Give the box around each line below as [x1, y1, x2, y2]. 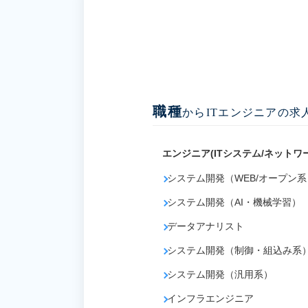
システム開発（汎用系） [166, 269, 273, 280]
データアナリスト [166, 221, 244, 232]
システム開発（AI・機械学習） [166, 197, 301, 208]
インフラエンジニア [166, 293, 254, 305]
